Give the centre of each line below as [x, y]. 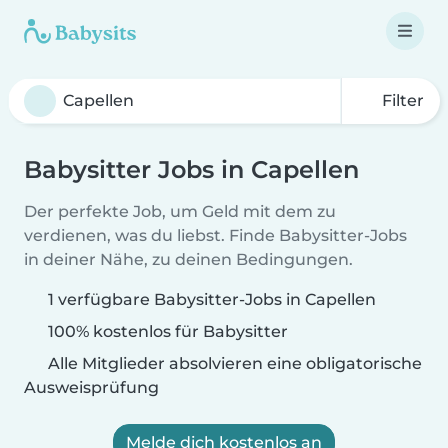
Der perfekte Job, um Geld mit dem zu [180, 211]
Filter [401, 100]
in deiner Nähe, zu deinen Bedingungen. [188, 259]
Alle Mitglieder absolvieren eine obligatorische [233, 363]
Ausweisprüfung [91, 387]
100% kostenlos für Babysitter [166, 331]
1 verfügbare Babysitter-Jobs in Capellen [212, 299]
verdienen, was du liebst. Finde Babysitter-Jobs [215, 235]
